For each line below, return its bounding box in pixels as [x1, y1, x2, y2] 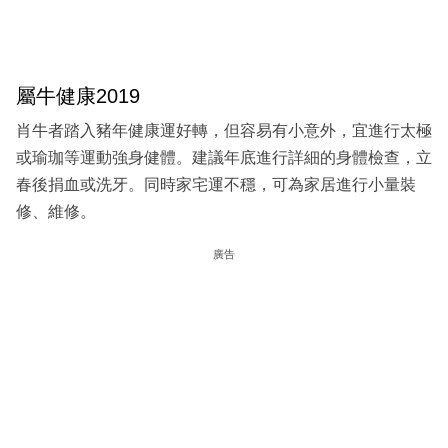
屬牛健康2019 [16, 84, 140, 107]
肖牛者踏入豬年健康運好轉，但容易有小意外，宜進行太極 [16, 122, 432, 140]
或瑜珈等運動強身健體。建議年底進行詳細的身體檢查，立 [16, 149, 432, 167]
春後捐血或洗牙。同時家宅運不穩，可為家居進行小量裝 [16, 176, 416, 194]
